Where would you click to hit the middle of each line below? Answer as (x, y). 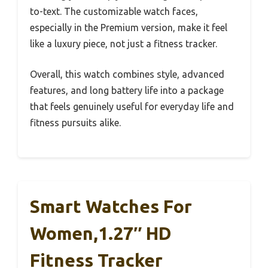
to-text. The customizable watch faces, (114, 11)
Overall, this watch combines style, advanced (127, 74)
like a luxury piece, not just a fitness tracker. (124, 43)
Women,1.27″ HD (101, 233)
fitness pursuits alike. (75, 122)
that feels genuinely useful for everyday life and (132, 106)
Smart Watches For (111, 206)
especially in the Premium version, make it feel (129, 27)
